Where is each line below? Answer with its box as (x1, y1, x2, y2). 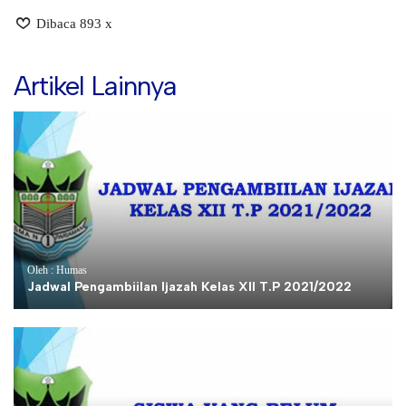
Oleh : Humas (27, 263, 87, 276)
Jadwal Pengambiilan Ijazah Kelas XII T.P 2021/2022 (27, 278, 352, 295)
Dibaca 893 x (33, 15, 112, 31)
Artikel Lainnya (14, 68, 177, 102)
